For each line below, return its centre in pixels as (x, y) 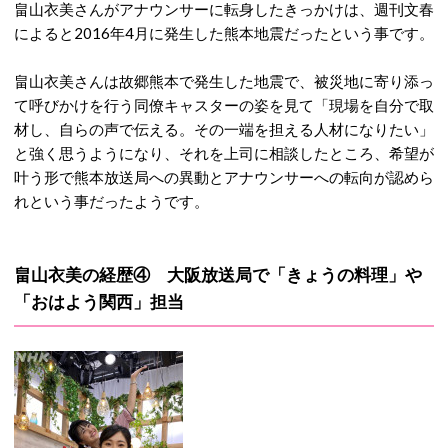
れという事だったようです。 (111, 201)
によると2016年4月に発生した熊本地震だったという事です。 (224, 33)
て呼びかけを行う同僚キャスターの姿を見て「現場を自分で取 (224, 105)
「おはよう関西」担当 (99, 301)
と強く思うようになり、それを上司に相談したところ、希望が (224, 153)
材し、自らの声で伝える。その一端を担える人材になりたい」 (224, 129)
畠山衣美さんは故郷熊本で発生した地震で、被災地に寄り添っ (224, 81)
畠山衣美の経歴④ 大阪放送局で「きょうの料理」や (218, 274)
